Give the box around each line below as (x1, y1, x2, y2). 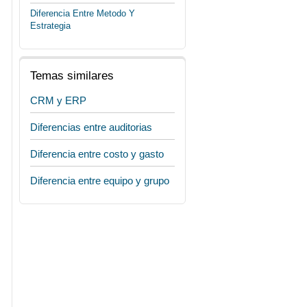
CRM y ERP (30, 95, 86, 106)
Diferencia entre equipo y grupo (30, 175, 169, 186)
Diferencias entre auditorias (30, 121, 152, 133)
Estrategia (30, 21, 71, 31)
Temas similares (30, 69, 114, 82)
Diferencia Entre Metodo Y (30, 8, 135, 19)
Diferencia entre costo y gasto (30, 148, 164, 160)
